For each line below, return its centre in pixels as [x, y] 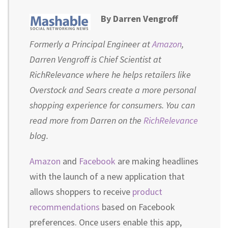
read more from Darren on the [87, 120]
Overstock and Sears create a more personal [113, 90]
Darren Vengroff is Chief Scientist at [95, 59]
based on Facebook [137, 207]
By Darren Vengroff [139, 19]
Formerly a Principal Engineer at [91, 44]
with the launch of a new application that [107, 176]
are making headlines [157, 161]
